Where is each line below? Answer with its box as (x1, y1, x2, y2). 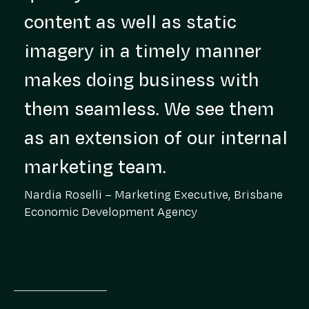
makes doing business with (24, 68, 259, 93)
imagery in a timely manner (24, 39, 261, 64)
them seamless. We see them (24, 97, 275, 122)
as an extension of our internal (24, 126, 288, 151)
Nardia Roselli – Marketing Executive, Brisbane (24, 187, 283, 203)
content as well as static (24, 10, 237, 35)
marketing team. (24, 154, 166, 180)
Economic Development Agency (24, 204, 197, 221)
